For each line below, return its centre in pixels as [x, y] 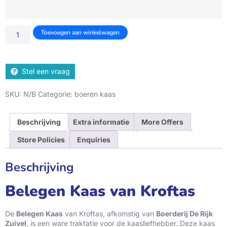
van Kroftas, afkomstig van [109, 214]
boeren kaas [95, 94]
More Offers [162, 122]
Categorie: [56, 94]
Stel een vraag [46, 71]
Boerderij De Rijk [184, 214]
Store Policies [41, 140]
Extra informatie [101, 122]
